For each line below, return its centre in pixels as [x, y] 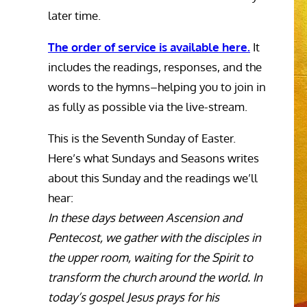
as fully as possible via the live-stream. [148, 107]
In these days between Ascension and [145, 218]
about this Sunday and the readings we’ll [153, 178]
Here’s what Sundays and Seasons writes [153, 158]
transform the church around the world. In [155, 278]
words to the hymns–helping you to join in [157, 87]
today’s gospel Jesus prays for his [134, 297]
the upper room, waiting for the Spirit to [150, 258]
